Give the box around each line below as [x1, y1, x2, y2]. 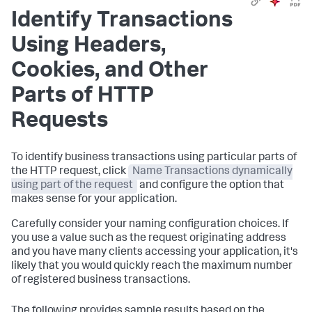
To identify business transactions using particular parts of [11, 153, 297, 164]
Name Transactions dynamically [132, 166, 293, 178]
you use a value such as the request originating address [11, 233, 286, 244]
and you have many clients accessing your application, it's [11, 247, 298, 258]
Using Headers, [11, 36, 166, 58]
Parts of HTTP [11, 86, 154, 108]
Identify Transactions [11, 10, 233, 33]
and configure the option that [137, 180, 285, 192]
